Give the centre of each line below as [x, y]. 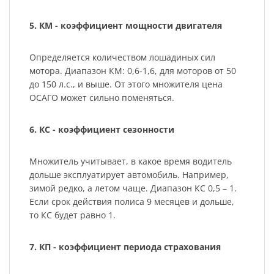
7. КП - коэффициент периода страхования [125, 247]
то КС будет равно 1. [72, 215]
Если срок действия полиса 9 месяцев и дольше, [131, 202]
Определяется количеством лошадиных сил [122, 57]
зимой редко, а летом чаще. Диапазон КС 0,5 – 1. [133, 188]
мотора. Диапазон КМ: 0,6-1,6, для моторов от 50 [132, 71]
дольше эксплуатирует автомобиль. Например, [129, 175]
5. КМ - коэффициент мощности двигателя [125, 26]
